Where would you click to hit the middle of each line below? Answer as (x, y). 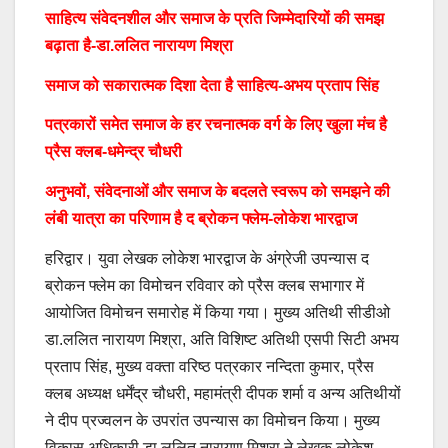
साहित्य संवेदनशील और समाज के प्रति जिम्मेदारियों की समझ (214, 18)
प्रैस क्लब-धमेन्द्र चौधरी (113, 152)
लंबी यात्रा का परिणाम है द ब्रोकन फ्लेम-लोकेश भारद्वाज (201, 219)
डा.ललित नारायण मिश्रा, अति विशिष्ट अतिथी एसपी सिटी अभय (222, 339)
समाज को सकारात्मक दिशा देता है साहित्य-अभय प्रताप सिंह (212, 85)
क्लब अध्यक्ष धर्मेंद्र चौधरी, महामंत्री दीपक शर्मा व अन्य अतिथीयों (223, 393)
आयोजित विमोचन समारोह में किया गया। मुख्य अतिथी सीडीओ (217, 312)
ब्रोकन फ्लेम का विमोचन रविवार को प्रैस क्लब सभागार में (204, 285)
